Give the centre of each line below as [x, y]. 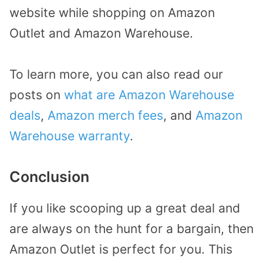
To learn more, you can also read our [116, 75]
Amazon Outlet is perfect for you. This [121, 249]
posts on [37, 95]
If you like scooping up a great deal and [125, 208]
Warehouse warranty [70, 136]
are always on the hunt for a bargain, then [131, 228]
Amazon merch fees [105, 116]
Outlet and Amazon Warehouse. [101, 33]
